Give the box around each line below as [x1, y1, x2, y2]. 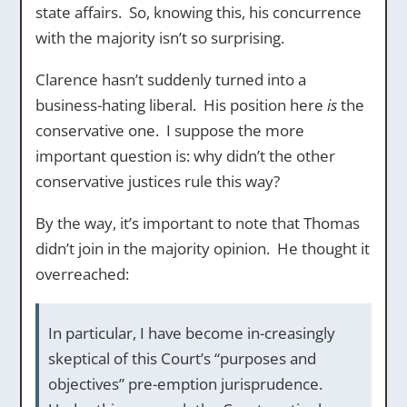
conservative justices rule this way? [35, 171, 280, 192]
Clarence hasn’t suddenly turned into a [35, 69, 306, 90]
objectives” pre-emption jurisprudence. [47, 373, 323, 394]
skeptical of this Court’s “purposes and [47, 348, 316, 369]
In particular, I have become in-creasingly [47, 323, 335, 343]
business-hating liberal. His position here [35, 94, 327, 115]
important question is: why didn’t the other [35, 145, 335, 166]
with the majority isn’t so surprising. [35, 27, 284, 48]
